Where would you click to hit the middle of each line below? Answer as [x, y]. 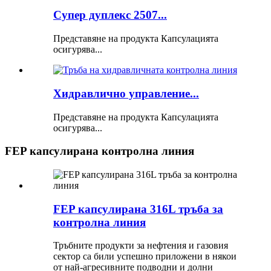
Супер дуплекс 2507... [110, 15]
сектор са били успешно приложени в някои [145, 256]
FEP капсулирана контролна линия [100, 151]
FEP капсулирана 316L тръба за [138, 209]
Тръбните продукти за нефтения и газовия [141, 246]
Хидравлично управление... [126, 93]
